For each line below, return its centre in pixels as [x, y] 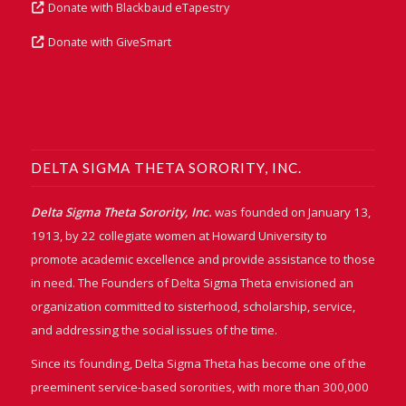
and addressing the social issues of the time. [154, 329]
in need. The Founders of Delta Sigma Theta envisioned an [192, 282]
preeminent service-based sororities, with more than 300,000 [199, 387]
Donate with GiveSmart [110, 43]
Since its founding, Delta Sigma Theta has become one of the [198, 363]
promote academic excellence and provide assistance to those [203, 259]
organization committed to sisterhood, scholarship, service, [193, 306]
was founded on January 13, [292, 212]
